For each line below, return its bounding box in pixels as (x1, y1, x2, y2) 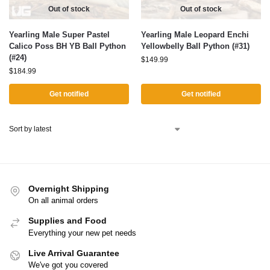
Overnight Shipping (28, 184, 109, 193)
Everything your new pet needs (28, 228, 136, 237)
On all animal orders (28, 196, 98, 206)
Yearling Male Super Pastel (9, 30, 110, 39)
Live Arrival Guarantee (28, 248, 119, 258)
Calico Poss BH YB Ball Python (9, 42, 126, 51)
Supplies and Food (28, 216, 107, 226)
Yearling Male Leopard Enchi (141, 30, 249, 39)
